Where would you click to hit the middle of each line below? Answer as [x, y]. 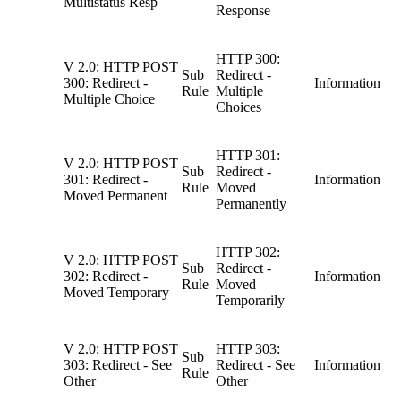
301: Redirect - [106, 180]
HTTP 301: [248, 156]
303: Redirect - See [118, 365]
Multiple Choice [109, 99]
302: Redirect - [106, 277]
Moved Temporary [116, 293]
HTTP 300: [248, 59]
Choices [239, 107]
